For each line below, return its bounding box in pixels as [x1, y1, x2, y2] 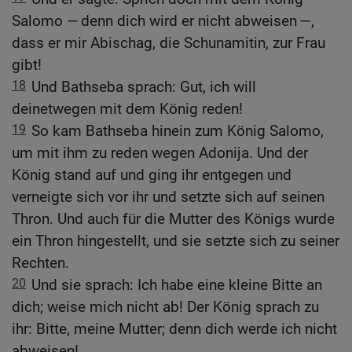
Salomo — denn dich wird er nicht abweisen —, [12, 12, 314, 31]
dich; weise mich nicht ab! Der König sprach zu [12, 298, 319, 317]
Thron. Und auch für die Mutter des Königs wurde [12, 210, 335, 229]
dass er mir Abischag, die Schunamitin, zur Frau [12, 34, 325, 53]
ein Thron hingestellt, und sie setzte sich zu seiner [12, 232, 339, 251]
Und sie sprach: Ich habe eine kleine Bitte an [31, 276, 322, 295]
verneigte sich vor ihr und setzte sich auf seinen [12, 188, 324, 207]
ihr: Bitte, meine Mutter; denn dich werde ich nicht [12, 320, 337, 339]
